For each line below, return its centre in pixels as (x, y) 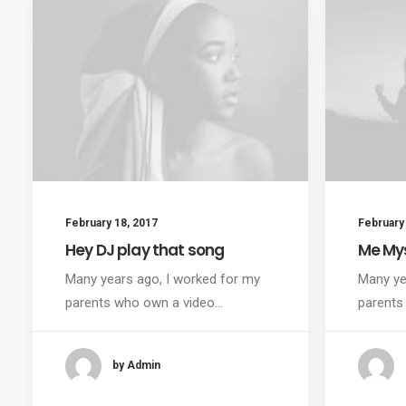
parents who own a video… (144, 302)
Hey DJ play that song (145, 250)
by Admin (136, 366)
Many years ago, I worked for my (163, 279)
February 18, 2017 (111, 222)
